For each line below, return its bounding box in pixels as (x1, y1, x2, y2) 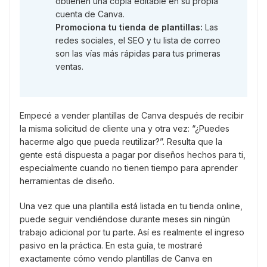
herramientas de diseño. (20, 176, 114, 187)
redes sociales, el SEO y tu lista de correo (55, 35, 221, 46)
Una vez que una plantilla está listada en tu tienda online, (20, 201, 243, 212)
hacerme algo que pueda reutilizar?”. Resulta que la (20, 136, 222, 147)
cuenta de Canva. (55, 9, 125, 20)
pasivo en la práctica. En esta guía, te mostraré (20, 240, 203, 251)
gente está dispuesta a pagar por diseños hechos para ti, (20, 150, 246, 160)
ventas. (55, 61, 83, 72)
